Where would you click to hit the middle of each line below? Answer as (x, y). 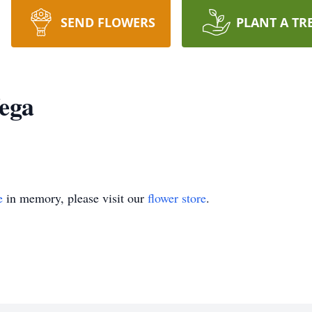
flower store (177, 198)
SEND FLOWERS (108, 22)
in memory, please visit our (75, 198)
